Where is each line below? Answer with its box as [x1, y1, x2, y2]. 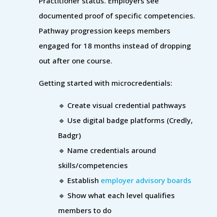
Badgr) [58, 130, 83, 140]
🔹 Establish [58, 175, 101, 185]
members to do [58, 205, 111, 215]
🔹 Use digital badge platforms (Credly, [58, 115, 193, 125]
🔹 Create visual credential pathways [58, 100, 188, 110]
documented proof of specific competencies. [39, 10, 195, 20]
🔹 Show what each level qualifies [58, 190, 175, 200]
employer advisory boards [101, 175, 191, 185]
